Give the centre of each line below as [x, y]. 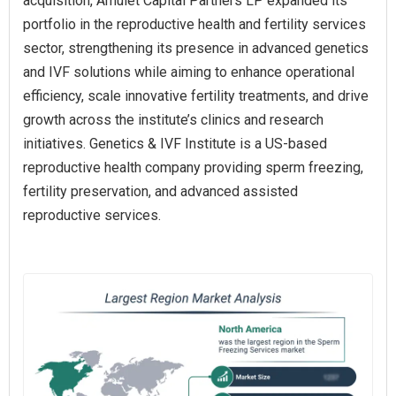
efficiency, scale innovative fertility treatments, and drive [196, 96]
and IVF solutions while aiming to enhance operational [189, 72]
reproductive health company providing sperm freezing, [193, 168]
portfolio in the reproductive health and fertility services [194, 25]
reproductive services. [92, 216]
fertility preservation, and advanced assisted [160, 192]
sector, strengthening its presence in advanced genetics [196, 49]
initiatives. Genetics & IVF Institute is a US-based [175, 144]
